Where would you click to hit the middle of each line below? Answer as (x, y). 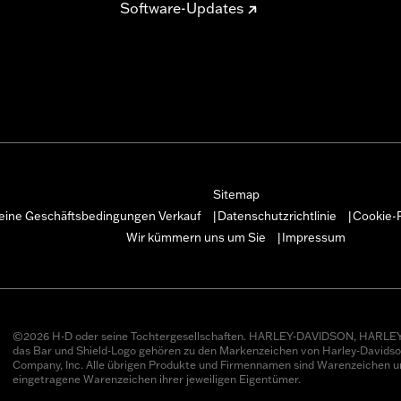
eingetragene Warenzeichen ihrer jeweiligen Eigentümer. (156, 379)
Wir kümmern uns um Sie (196, 237)
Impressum (314, 237)
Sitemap (236, 194)
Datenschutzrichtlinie (277, 216)
